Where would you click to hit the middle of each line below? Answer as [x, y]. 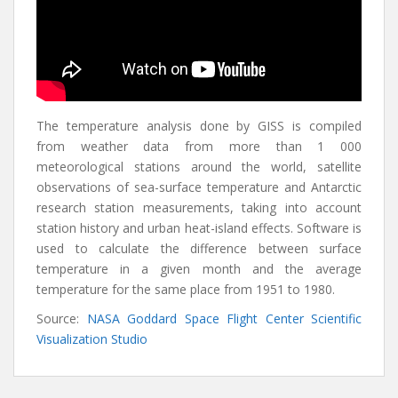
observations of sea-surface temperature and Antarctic [199, 187]
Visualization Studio [92, 339]
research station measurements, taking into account [199, 207]
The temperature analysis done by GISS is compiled [199, 126]
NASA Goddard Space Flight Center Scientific [224, 318]
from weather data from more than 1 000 [199, 146]
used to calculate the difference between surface [199, 248]
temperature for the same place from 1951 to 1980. [186, 289]
